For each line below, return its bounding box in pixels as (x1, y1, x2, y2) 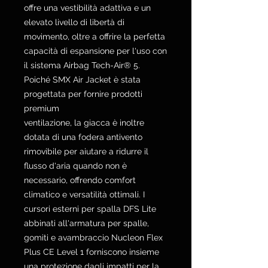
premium (24, 103, 59, 114)
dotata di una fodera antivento (24, 132, 142, 142)
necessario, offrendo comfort (24, 175, 136, 185)
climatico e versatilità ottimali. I (24, 190, 145, 200)
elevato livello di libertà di (24, 17, 124, 28)
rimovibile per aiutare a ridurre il (24, 147, 148, 157)
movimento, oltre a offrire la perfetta (24, 32, 165, 42)
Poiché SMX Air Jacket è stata (24, 75, 141, 85)
